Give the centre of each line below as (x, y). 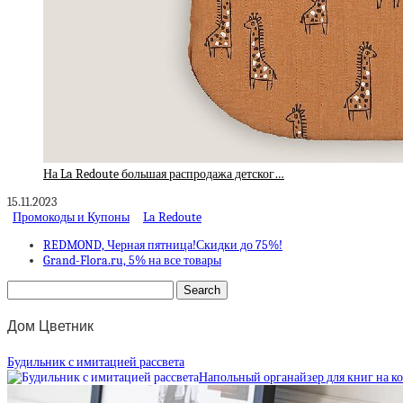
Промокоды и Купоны (71, 218)
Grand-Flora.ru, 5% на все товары (132, 261)
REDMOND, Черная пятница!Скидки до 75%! (163, 246)
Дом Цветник (50, 327)
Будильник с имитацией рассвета (96, 362)
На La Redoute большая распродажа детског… (164, 175)
